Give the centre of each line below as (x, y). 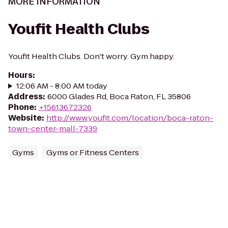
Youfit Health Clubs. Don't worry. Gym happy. (91, 56)
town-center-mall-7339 (53, 129)
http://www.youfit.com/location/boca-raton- (130, 118)
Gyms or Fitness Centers (93, 152)
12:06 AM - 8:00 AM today (62, 86)
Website (25, 118)
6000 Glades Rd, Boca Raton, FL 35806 (119, 96)
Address (25, 96)
